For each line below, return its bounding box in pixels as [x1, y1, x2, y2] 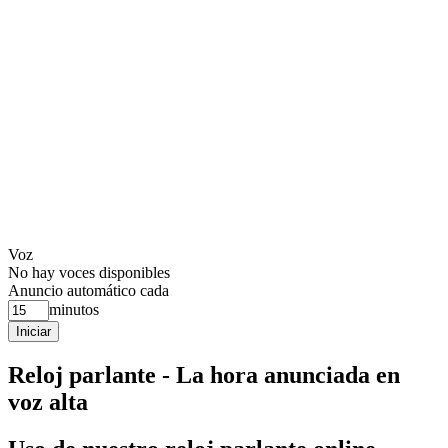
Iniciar [16, 324, 51, 339]
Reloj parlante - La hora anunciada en [8, 361, 400, 388]
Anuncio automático [8, 282, 136, 299]
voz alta [8, 388, 88, 415]
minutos [49, 301, 99, 318]
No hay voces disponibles [8, 264, 170, 281]
